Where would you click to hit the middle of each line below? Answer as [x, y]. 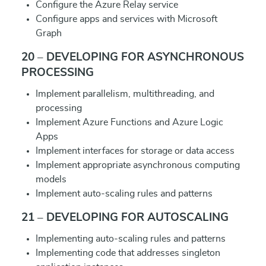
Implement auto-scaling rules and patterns [124, 194]
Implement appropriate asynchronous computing [138, 165]
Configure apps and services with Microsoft [126, 19]
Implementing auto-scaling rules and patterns [131, 239]
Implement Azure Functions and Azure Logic [129, 122]
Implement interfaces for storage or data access [135, 151]
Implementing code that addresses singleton [128, 253]
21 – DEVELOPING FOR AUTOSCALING [125, 218]
